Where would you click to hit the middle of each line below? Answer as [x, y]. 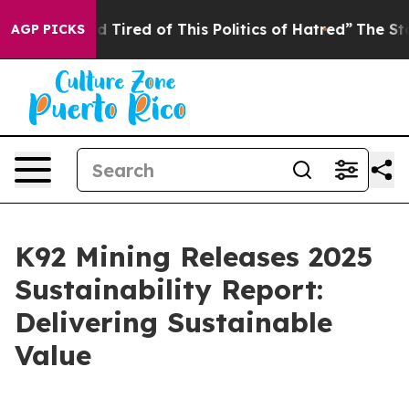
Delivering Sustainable [173, 322]
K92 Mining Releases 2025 [194, 257]
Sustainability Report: [169, 289]
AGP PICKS [48, 29]
